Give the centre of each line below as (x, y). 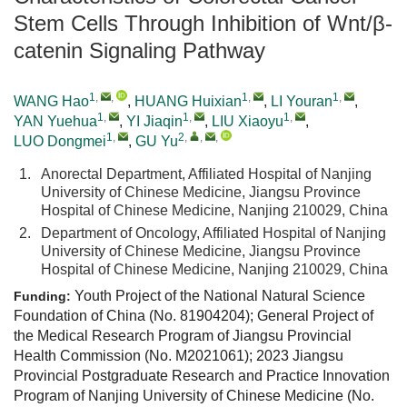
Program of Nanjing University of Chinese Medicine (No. (194, 396)
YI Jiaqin (154, 121)
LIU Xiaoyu (248, 121)
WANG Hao (51, 101)
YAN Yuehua (55, 121)
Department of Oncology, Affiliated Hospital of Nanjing (213, 233)
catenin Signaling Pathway (139, 50)
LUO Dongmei (60, 141)
